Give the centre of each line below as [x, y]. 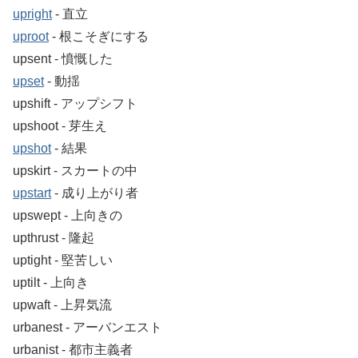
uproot [31, 37]
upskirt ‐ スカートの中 [75, 171]
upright [32, 14]
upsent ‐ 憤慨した [63, 59]
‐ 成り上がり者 [95, 193]
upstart [32, 193]
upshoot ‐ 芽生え [60, 126]
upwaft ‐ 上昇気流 [62, 305]
